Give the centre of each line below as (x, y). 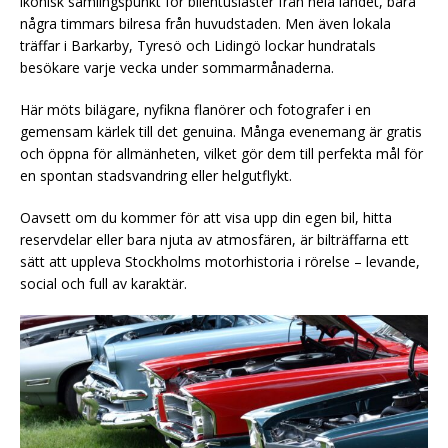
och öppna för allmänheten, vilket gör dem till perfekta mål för (221, 153)
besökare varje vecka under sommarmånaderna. (177, 67)
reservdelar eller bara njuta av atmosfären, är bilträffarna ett (214, 239)
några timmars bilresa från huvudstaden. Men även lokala (205, 23)
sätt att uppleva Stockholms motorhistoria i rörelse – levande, (220, 261)
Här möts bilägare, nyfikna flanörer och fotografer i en (195, 109)
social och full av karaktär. (103, 283)
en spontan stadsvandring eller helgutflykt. (156, 175)
